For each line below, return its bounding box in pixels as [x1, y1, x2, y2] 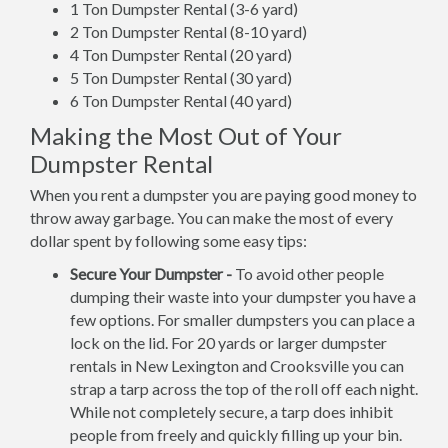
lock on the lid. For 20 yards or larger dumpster [70, 333, 387, 352]
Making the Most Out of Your [30, 121, 342, 150]
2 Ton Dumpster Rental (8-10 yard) [70, 22, 307, 41]
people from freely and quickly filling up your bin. [70, 425, 402, 444]
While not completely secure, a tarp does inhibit [70, 402, 393, 421]
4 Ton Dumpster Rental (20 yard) [70, 45, 292, 64]
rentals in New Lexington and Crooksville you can [70, 356, 404, 375]
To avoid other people [232, 264, 384, 283]
